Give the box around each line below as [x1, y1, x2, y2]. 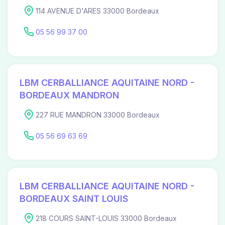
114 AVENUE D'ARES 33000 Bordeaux [36, 6, 159, 15]
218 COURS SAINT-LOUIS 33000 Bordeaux [36, 214, 177, 223]
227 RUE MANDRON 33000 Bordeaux [36, 110, 160, 119]
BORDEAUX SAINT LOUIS [20, 193, 128, 204]
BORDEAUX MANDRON [20, 89, 119, 100]
